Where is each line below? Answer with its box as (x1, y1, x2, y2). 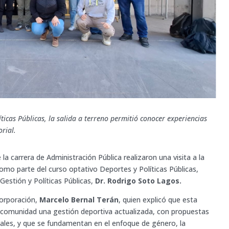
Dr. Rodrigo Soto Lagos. (95, 175, 182, 186)
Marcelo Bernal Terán (39, 194, 119, 204)
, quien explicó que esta (119, 194, 198, 204)
